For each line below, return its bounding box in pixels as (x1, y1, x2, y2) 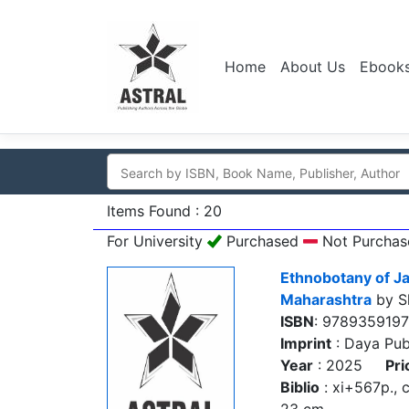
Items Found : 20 (107, 202, 222, 220)
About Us (280, 58, 345, 76)
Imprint (280, 334, 331, 352)
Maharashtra (280, 290, 372, 309)
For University (107, 232, 207, 250)
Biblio (280, 378, 320, 396)
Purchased (222, 232, 303, 250)
